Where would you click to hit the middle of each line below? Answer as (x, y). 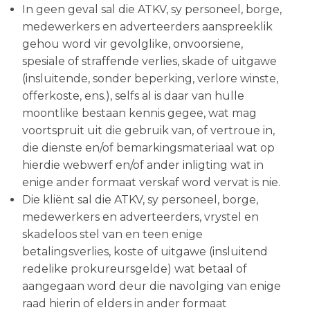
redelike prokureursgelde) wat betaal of (135, 269)
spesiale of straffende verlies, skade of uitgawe (149, 61)
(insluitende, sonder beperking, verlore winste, (150, 79)
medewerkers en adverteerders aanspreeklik (147, 27)
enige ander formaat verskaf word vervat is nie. (151, 182)
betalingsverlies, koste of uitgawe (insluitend (145, 252)
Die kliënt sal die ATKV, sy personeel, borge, (140, 200)
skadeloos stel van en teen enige (112, 234)
